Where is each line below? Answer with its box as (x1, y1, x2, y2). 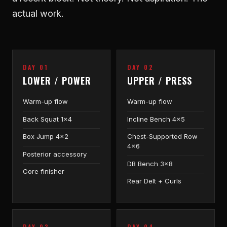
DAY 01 (23, 63, 49, 71)
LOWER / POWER (23, 74, 91, 87)
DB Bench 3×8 (127, 159, 173, 168)
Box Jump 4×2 (23, 132, 68, 141)
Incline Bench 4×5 (127, 115, 185, 123)
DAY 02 (127, 63, 154, 71)
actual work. (12, 8, 64, 19)
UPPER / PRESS (127, 74, 192, 87)
